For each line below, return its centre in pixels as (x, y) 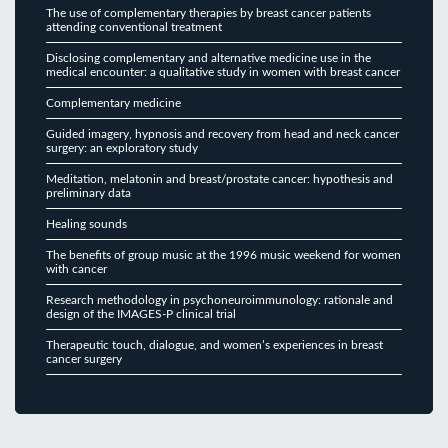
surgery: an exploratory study (122, 147)
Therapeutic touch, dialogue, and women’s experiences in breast (214, 344)
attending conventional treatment (134, 26)
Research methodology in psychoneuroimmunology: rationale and (219, 299)
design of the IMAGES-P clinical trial (141, 313)
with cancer (76, 268)
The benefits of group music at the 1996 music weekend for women (223, 254)
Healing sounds (86, 223)
